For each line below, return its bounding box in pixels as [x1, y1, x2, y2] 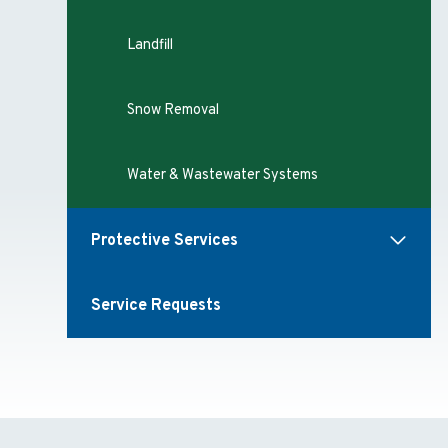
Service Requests [91, 295, 222, 316]
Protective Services [91, 230, 239, 251]
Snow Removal [127, 101, 220, 120]
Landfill [127, 36, 174, 55]
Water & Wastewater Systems [127, 166, 319, 185]
